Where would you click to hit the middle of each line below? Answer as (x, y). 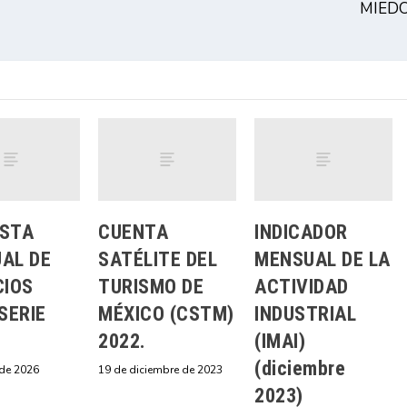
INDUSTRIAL (305, 313)
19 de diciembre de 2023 (160, 369)
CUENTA (133, 232)
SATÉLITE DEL (158, 259)
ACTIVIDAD (302, 286)
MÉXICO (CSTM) (166, 313)
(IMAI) (280, 341)
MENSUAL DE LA (323, 259)
